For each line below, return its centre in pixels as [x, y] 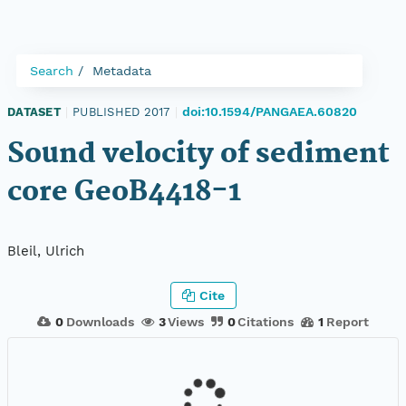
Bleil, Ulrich [46, 251]
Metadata [122, 71]
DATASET [34, 111]
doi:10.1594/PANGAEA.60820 [270, 111]
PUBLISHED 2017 [121, 111]
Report [347, 321]
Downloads [100, 321]
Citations [266, 321]
